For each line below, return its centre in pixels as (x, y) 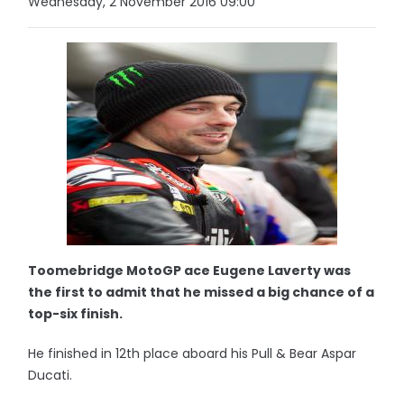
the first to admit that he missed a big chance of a (202, 292)
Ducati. (50, 375)
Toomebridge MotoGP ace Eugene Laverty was (190, 271)
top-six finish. (76, 314)
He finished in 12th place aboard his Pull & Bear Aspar (193, 353)
